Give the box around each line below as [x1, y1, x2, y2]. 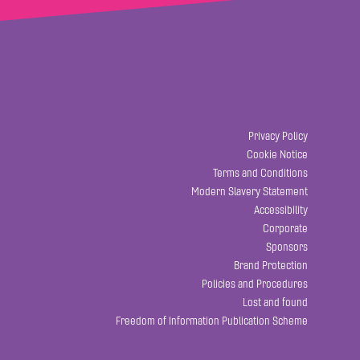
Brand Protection [234, 259, 309, 272]
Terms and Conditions [213, 166, 309, 180]
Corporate [263, 222, 309, 235]
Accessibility [254, 203, 309, 217]
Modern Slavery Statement [191, 185, 309, 198]
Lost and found [243, 296, 309, 309]
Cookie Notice [247, 148, 309, 162]
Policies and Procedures [202, 277, 309, 291]
